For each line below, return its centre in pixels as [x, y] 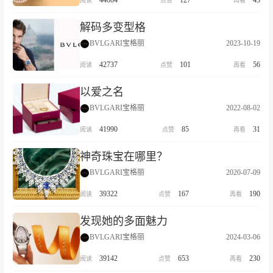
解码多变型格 [113, 27]
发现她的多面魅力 [124, 221]
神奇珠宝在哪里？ [124, 157]
